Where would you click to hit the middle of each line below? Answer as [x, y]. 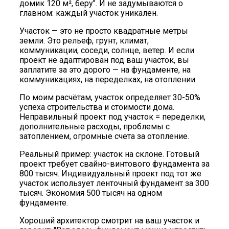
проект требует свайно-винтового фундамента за [114, 164]
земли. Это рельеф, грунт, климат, [84, 40]
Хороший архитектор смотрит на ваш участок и [109, 220]
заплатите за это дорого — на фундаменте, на [105, 70]
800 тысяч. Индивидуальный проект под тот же [110, 173]
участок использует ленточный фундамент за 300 [114, 183]
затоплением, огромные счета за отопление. [104, 136]
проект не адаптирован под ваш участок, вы [104, 60]
